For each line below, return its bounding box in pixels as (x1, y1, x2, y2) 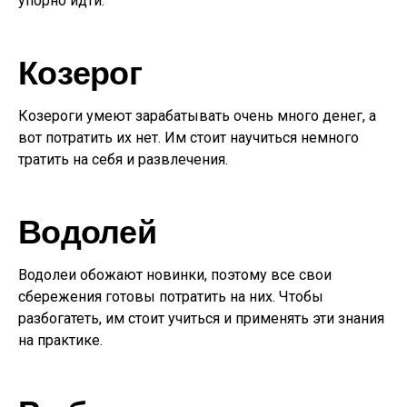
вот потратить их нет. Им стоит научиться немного (18, 129, 359, 146)
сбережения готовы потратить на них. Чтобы (18, 288, 323, 305)
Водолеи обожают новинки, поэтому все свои (18, 266, 332, 283)
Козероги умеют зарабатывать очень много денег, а (18, 107, 376, 124)
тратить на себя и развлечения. (18, 151, 228, 168)
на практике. (18, 332, 103, 349)
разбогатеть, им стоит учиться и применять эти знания (18, 310, 384, 327)
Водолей (18, 211, 156, 250)
